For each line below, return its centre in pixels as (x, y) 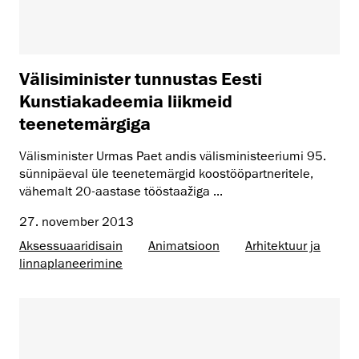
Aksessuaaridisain (71, 246)
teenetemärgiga (85, 123)
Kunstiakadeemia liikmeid (126, 100)
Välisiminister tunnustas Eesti (141, 78)
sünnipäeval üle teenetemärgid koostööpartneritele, (166, 173)
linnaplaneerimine (71, 263)
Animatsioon (184, 246)
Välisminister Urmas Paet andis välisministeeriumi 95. (173, 156)
